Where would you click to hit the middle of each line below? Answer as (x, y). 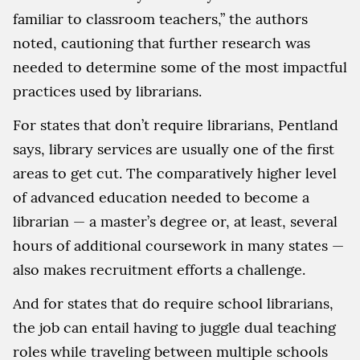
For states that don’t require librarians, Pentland (176, 125)
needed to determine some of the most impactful (180, 67)
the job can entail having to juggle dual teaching (174, 327)
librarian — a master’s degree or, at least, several (175, 221)
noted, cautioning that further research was (162, 43)
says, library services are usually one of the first (174, 149)
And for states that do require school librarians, (173, 303)
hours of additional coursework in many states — (178, 245)
